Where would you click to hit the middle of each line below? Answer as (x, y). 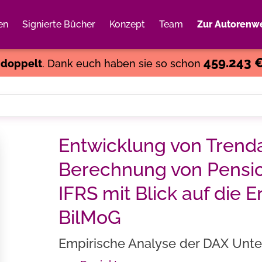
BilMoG (90, 217)
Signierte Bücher (59, 24)
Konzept (127, 24)
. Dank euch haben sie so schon (123, 63)
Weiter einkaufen (183, 38)
